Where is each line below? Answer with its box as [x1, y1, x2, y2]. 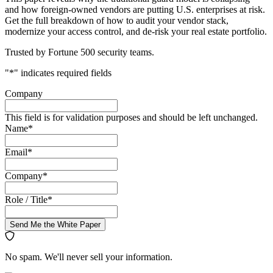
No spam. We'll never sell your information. [5, 251, 172, 262]
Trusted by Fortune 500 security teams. [5, 46, 154, 57]
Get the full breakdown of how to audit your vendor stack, [5, 15, 229, 26]
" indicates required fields [14, 67, 112, 78]
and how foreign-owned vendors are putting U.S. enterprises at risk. [5, 4, 265, 15]
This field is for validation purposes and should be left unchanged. [5, 112, 258, 122]
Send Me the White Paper [10, 219, 101, 229]
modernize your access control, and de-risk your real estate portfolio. [5, 26, 267, 37]
